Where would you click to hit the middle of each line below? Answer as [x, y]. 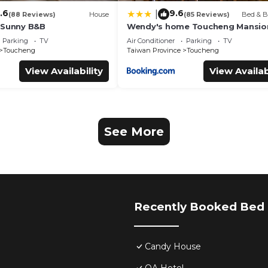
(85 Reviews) [207, 14]
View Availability [64, 71]
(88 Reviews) [32, 14]
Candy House [173, 247]
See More [134, 132]
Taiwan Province [154, 51]
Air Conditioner [151, 41]
